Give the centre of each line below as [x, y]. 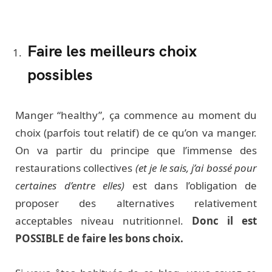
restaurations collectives [74, 168]
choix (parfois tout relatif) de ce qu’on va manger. [136, 132]
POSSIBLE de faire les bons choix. [99, 238]
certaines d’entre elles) [70, 185]
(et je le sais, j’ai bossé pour [195, 168]
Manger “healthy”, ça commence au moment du [136, 115]
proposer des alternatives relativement [136, 203]
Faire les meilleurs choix [112, 50]
